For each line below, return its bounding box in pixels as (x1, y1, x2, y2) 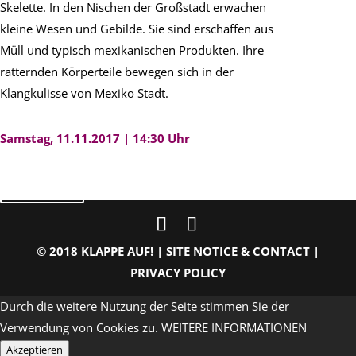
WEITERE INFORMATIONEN (161, 319, 307, 335)
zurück (17, 175, 67, 197)
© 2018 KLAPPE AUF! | (36, 242, 166, 259)
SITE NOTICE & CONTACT (165, 242, 310, 259)
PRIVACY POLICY (130, 264, 226, 281)
